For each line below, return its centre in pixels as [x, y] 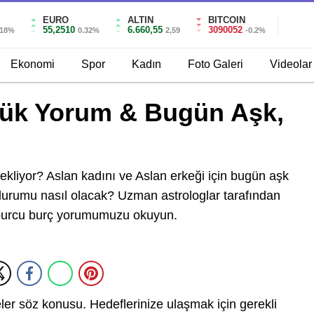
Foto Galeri [216, 64]
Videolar [291, 64]
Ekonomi [33, 64]
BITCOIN [227, 20]
